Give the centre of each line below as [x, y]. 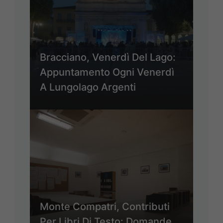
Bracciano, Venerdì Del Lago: [108, 57]
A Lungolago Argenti [88, 87]
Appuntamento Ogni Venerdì [107, 72]
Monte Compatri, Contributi [105, 206]
